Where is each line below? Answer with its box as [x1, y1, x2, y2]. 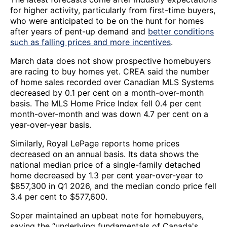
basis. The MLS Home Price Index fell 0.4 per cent [10, 98, 202, 109]
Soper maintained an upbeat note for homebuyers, [10, 210, 204, 221]
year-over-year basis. [10, 120, 91, 130]
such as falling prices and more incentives [10, 37, 171, 48]
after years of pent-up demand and [10, 26, 148, 37]
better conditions [148, 26, 214, 37]
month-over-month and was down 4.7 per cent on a [10, 109, 208, 120]
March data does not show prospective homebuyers [10, 56, 211, 66]
